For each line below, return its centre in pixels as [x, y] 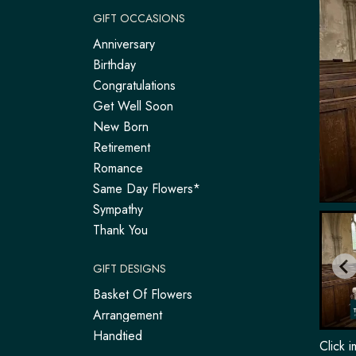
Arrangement [128, 315]
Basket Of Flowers [143, 294]
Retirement [122, 147]
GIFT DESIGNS [130, 269]
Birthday [114, 65]
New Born [121, 127]
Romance [118, 168]
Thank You [120, 230]
